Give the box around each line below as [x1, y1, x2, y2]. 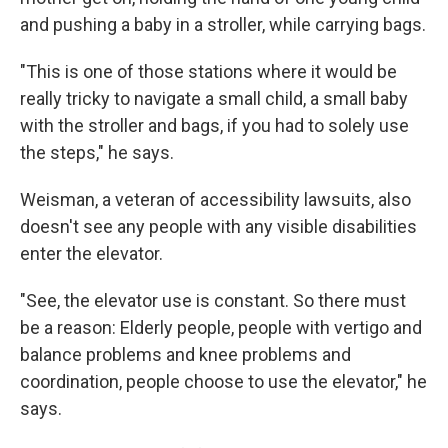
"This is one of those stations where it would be [20, 60, 397, 82]
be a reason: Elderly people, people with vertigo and [20, 316, 422, 338]
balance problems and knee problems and [20, 343, 351, 365]
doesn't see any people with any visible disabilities [20, 215, 417, 237]
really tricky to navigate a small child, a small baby [20, 87, 408, 109]
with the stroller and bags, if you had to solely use [20, 114, 409, 136]
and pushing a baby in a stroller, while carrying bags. [20, 13, 426, 35]
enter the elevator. [20, 242, 163, 264]
